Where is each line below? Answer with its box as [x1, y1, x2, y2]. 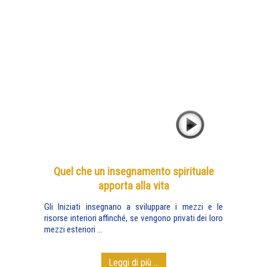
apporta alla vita [98, 179, 169, 193]
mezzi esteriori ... [44, 224, 103, 235]
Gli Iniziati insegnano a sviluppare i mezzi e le [44, 201, 223, 212]
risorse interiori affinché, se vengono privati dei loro [44, 213, 223, 223]
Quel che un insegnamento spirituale [53, 164, 214, 178]
